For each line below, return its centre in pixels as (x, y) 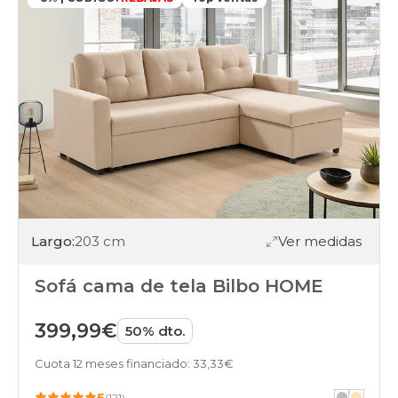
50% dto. (155, 330)
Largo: (53, 241)
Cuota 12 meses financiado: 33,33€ (134, 363)
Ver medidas (320, 241)
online (221, 80)
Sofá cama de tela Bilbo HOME (179, 286)
